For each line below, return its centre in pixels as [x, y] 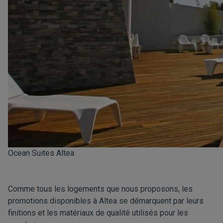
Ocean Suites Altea [41, 153]
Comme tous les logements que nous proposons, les [100, 189]
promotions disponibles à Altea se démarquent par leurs [106, 201]
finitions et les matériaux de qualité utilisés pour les [98, 213]
